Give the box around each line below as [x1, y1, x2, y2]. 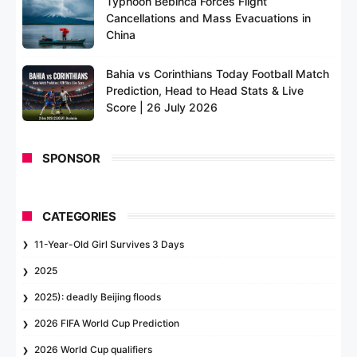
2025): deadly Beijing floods [34, 290, 162, 303]
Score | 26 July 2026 [106, 100, 218, 114]
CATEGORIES [42, 208, 116, 224]
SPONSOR [42, 150, 100, 166]
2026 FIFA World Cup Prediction [34, 316, 180, 329]
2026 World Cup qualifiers [34, 343, 153, 355]
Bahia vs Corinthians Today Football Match [106, 66, 330, 80]
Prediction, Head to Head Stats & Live [106, 83, 304, 97]
